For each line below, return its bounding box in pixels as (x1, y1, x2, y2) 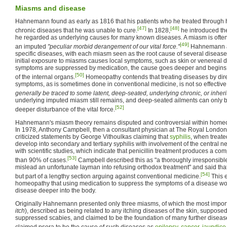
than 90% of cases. (15, 156, 67, 164)
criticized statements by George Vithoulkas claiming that (15, 133, 170, 140)
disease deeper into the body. (15, 186, 96, 194)
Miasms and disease (15, 4, 86, 12)
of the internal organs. (15, 73, 75, 81)
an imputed (15, 43, 48, 50)
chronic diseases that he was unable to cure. (15, 26, 137, 34)
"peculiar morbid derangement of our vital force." (48, 43, 180, 50)
